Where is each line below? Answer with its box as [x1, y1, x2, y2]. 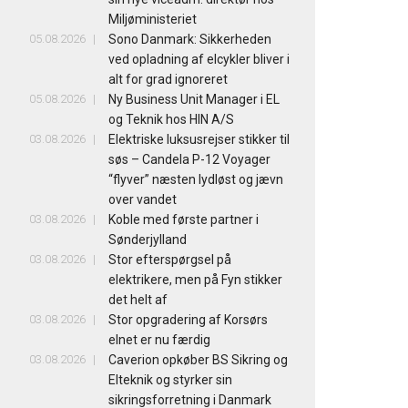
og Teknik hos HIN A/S [108, 112, 235, 127]
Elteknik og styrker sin [108, 372, 233, 388]
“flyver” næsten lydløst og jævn [108, 172, 284, 188]
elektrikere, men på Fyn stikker [108, 272, 283, 288]
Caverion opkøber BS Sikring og [108, 352, 289, 368]
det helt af [108, 292, 168, 308]
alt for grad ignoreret [108, 72, 229, 87]
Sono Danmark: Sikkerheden [108, 32, 272, 47]
